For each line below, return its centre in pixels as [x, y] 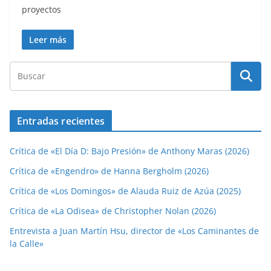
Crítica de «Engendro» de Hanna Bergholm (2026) [109, 171]
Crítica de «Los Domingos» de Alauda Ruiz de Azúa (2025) [125, 191]
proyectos [41, 10]
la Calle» [27, 244]
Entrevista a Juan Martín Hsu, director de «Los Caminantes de [134, 231]
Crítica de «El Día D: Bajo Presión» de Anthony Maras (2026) [129, 151]
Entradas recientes [61, 121]
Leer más [48, 40]
